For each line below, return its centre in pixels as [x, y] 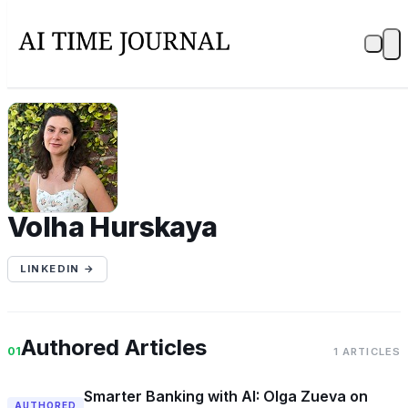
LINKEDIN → [57, 269]
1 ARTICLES [367, 351]
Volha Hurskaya [112, 227]
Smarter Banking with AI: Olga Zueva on [225, 397]
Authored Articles [114, 347]
